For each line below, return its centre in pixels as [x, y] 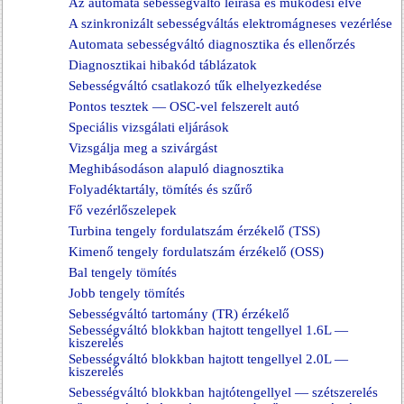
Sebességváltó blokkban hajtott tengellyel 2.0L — [208, 359]
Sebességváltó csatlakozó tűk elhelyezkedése [195, 86]
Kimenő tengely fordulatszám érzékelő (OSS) [196, 252]
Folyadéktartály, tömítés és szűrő [161, 189]
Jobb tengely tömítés [127, 293]
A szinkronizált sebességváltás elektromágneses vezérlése [230, 23]
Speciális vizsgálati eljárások [149, 127]
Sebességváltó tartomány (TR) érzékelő [179, 314]
